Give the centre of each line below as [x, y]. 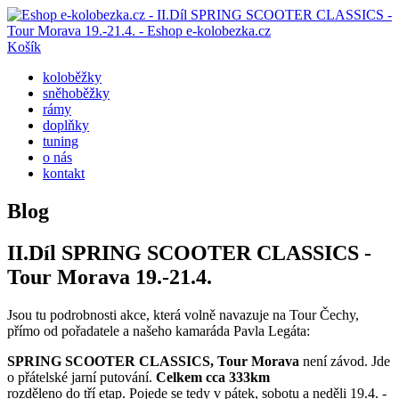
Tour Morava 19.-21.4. [110, 277]
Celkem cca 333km [213, 377]
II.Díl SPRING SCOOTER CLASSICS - [189, 252]
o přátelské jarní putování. [81, 377]
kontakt [64, 173]
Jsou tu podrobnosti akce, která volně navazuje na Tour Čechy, [183, 314]
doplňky [66, 125]
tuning [61, 141]
